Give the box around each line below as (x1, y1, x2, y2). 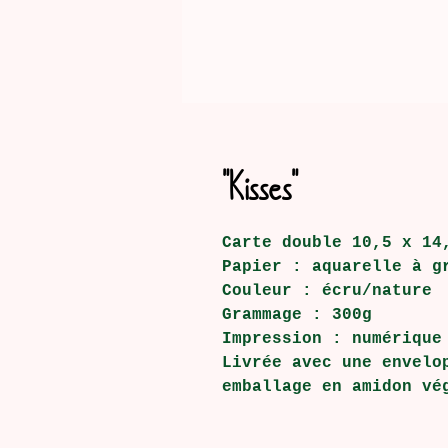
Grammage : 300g (222, 306, 372, 324)
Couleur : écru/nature (222, 282, 432, 300)
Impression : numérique (222, 330, 442, 348)
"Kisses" (222, 160, 298, 213)
